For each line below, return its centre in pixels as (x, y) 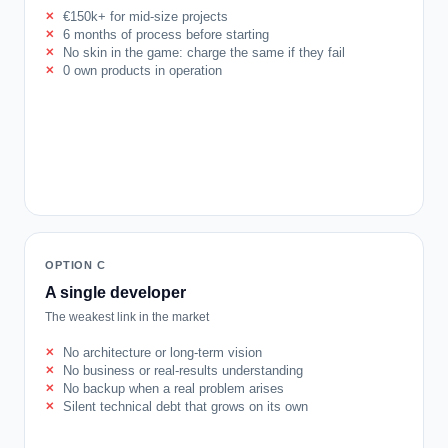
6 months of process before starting (166, 34)
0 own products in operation (142, 70)
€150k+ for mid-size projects (145, 16)
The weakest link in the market (127, 317)
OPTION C (75, 265)
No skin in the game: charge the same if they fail (204, 52)
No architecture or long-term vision (162, 352)
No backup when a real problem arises (173, 388)
